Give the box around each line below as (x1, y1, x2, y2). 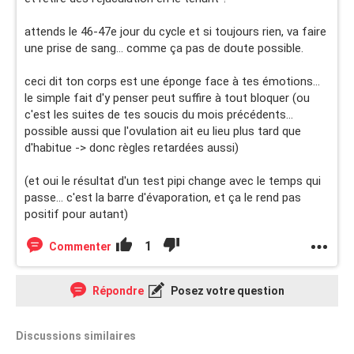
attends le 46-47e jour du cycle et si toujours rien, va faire (24, 24, 326, 39)
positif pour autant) (24, 207, 128, 221)
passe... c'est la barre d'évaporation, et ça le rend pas (24, 190, 301, 205)
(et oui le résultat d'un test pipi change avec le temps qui (24, 174, 321, 188)
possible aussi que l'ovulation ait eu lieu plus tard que (24, 124, 301, 138)
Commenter (49, 240, 111, 253)
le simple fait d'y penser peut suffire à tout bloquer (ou (24, 91, 310, 105)
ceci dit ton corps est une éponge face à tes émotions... (24, 74, 320, 88)
